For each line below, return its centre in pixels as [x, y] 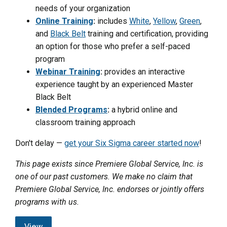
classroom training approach [85, 122]
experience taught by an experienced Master [114, 84]
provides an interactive [144, 71]
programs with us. [47, 202]
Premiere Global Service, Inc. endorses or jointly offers [110, 189]
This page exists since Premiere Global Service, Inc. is [109, 164]
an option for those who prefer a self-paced [113, 46]
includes [112, 21]
